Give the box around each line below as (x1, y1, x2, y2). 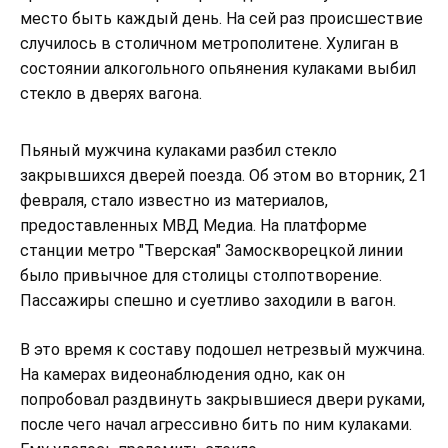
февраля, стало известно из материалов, (20, 190, 328, 210)
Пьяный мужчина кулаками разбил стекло (20, 140, 337, 160)
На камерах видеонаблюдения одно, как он (20, 364, 345, 384)
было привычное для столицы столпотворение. (20, 265, 382, 285)
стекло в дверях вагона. (20, 83, 202, 103)
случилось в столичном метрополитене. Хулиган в (20, 33, 399, 53)
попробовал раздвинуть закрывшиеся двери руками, (20, 389, 425, 409)
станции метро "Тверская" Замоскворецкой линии (20, 240, 403, 260)
